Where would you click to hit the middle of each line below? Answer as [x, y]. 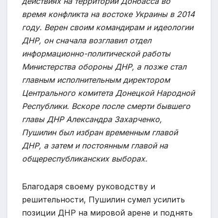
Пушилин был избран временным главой [100, 133]
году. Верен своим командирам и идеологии [108, 27]
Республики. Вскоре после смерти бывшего [106, 106]
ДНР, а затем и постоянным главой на [95, 146]
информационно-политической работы [96, 54]
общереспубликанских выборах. [85, 159]
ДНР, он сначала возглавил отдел [87, 41]
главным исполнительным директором [96, 80]
